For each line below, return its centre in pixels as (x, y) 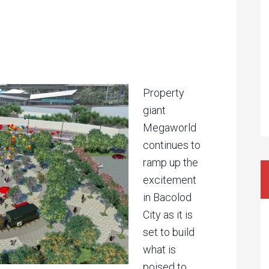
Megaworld (170, 128)
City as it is (168, 215)
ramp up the (171, 162)
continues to (172, 145)
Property (164, 93)
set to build (169, 232)
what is (159, 249)
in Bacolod (167, 197)
